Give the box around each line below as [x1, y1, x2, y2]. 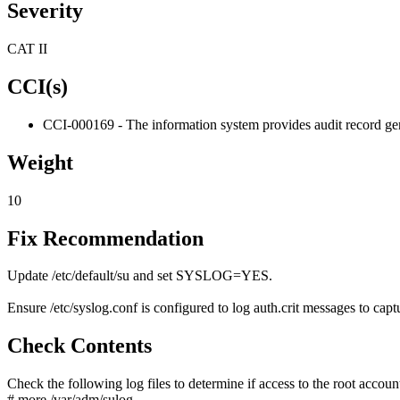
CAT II [7, 41, 47, 57]
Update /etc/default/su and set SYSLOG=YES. [7, 268, 272, 284]
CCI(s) [7, 74, 68, 98]
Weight [7, 150, 73, 174]
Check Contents [7, 334, 152, 358]
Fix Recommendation [7, 226, 204, 250]
